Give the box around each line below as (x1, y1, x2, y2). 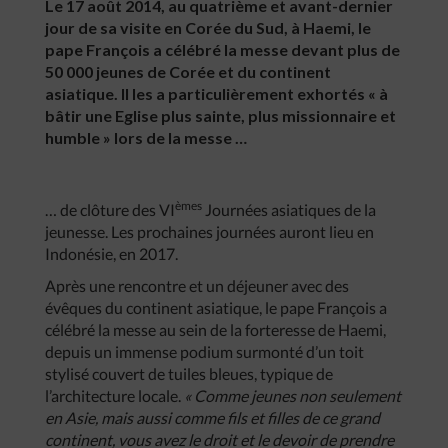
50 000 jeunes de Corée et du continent (45, 62, 331, 81)
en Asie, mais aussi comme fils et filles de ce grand (45, 408, 380, 427)
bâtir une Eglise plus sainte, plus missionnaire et (45, 106, 396, 125)
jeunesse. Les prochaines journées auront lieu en (45, 222, 374, 241)
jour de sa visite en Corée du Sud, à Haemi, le (45, 18, 371, 37)
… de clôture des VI (45, 200, 175, 219)
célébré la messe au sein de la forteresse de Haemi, (45, 320, 386, 339)
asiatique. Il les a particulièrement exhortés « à (45, 84, 388, 103)
